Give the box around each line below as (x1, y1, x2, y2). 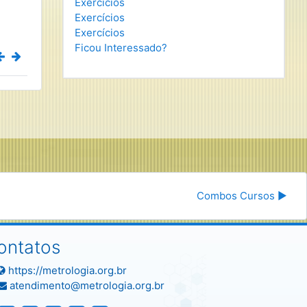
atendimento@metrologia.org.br (7, 279, 165, 292)
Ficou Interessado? (75, 41, 167, 54)
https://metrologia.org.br (5, 264, 127, 277)
